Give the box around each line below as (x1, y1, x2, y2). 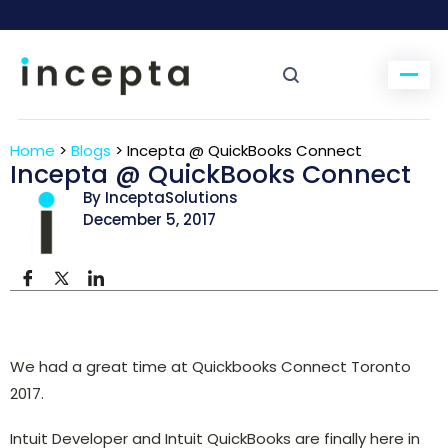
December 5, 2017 (82, 209, 216, 230)
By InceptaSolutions (82, 187, 238, 208)
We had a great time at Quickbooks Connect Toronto (10, 355, 411, 377)
